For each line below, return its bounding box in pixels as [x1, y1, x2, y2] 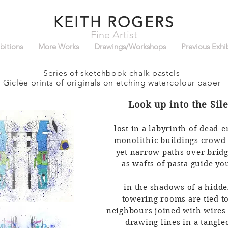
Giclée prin [3, 78, 47, 88]
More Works [38, 42, 79, 51]
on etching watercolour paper [103, 78, 221, 88]
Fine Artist [91, 28, 137, 41]
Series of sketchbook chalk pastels [43, 68, 180, 78]
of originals [55, 78, 103, 88]
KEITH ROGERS [53, 13, 175, 31]
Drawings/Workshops [94, 42, 166, 51]
